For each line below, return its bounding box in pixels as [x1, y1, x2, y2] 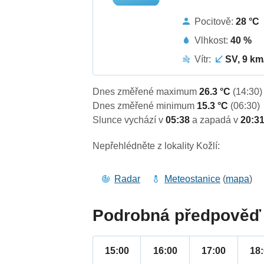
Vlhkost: [194, 35, 231, 45]
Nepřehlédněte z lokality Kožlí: [93, 141, 220, 151]
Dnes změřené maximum [93, 87, 200, 97]
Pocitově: [194, 16, 236, 27]
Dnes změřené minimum [93, 101, 197, 111]
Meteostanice [164, 174, 221, 184]
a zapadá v [192, 115, 241, 126]
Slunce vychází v [93, 115, 166, 126]
